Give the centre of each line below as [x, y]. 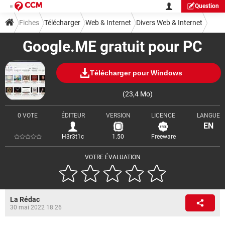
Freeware [163, 137]
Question [207, 6]
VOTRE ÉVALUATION [113, 157]
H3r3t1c [73, 137]
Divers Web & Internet [169, 23]
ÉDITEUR [73, 116]
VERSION [118, 116]
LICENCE [163, 116]
